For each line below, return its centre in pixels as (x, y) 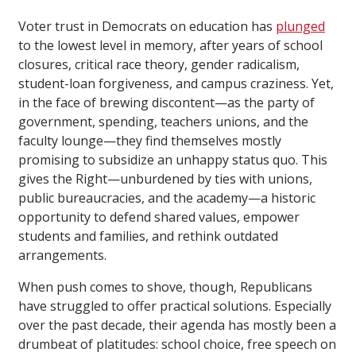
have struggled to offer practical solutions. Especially (175, 306)
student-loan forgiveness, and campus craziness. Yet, (176, 83)
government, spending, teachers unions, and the (163, 121)
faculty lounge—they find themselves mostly (150, 140)
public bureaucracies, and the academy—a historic (167, 197)
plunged (300, 26)
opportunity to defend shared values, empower (159, 217)
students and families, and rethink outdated (148, 236)
